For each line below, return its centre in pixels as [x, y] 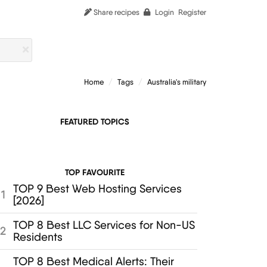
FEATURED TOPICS [95, 121]
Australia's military [177, 82]
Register [192, 12]
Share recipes [116, 12]
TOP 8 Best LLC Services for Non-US [104, 225]
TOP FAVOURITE [95, 172]
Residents [38, 237]
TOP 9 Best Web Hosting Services [97, 188]
